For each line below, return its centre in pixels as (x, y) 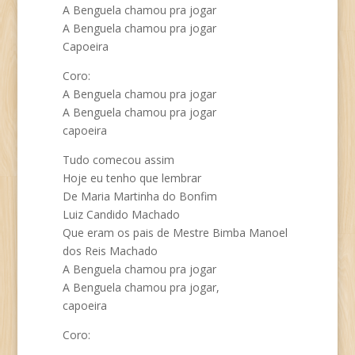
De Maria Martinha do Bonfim (139, 196)
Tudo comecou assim (118, 160)
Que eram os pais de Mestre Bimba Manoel (175, 233)
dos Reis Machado (110, 251)
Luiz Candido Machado (121, 214)
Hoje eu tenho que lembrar (132, 178)
